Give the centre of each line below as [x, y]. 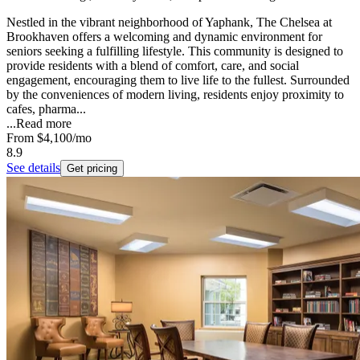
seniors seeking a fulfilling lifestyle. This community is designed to [175, 51]
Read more [44, 124]
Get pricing [92, 169]
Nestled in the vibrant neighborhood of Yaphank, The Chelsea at [169, 22]
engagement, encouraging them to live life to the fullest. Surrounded [178, 80]
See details [33, 168]
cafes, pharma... [46, 109]
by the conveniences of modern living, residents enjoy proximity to [175, 95]
